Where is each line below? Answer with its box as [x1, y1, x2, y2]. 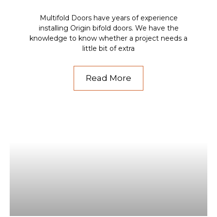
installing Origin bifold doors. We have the [38, 23, 179, 32]
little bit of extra [82, 44, 135, 53]
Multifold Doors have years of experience [39, 13, 178, 22]
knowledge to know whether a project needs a [30, 33, 187, 43]
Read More [86, 73, 131, 83]
